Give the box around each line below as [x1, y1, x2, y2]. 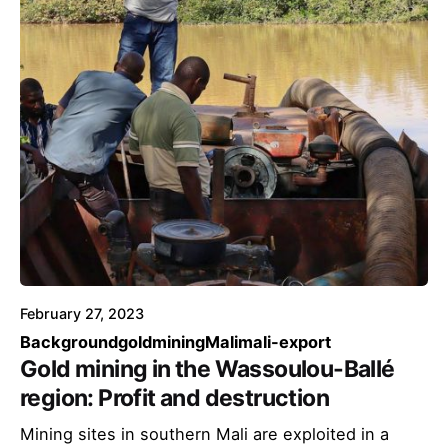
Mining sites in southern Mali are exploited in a [20, 423, 389, 444]
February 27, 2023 [20, 304, 144, 322]
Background [20, 331, 118, 352]
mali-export [238, 331, 331, 352]
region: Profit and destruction [20, 383, 329, 412]
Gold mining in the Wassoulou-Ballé [20, 354, 395, 383]
